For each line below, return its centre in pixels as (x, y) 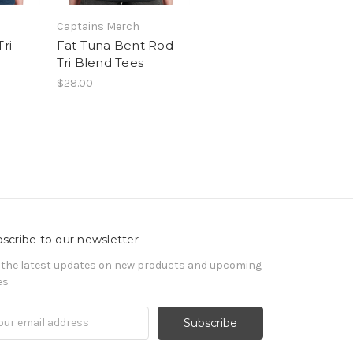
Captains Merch (98, 26)
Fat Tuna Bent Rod (115, 45)
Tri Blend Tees (100, 62)
